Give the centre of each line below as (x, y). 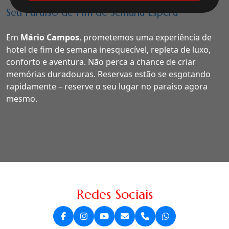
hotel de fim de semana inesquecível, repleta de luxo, (108, 50)
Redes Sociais (114, 194)
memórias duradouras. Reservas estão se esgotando (108, 74)
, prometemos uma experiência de (145, 38)
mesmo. (22, 99)
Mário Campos (50, 38)
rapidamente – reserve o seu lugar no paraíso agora (107, 87)
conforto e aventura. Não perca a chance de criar (101, 62)
